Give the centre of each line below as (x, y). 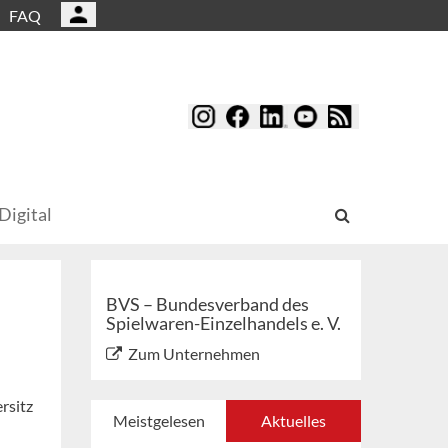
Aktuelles (293, 421)
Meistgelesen (158, 421)
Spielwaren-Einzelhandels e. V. (223, 323)
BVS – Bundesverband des (207, 304)
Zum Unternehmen (194, 354)
